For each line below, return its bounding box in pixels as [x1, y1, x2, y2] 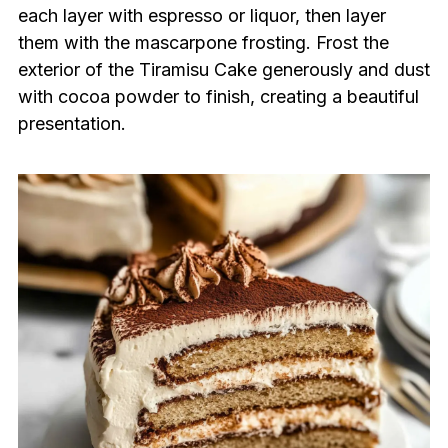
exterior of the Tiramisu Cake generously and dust [17, 59, 430, 81]
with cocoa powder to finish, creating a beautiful [17, 86, 419, 108]
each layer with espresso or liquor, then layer [17, 5, 386, 27]
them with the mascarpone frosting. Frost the [17, 32, 389, 54]
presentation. [17, 113, 126, 135]
